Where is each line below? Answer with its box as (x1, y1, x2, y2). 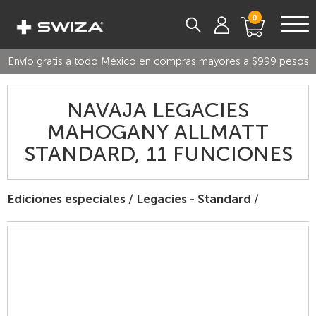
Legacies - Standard (136, 192, 251, 206)
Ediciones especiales (7, 192, 126, 206)
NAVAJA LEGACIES (67, 97, 249, 123)
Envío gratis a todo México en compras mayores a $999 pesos (7, 55, 309, 68)
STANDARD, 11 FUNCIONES (23, 141, 293, 166)
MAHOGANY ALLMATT (47, 119, 269, 145)
